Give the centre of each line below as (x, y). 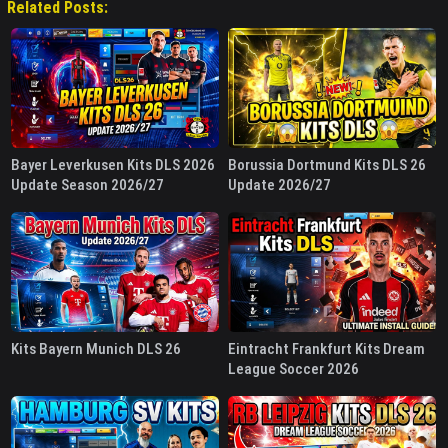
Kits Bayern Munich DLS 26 (96, 349)
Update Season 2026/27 (87, 185)
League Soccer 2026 (293, 369)
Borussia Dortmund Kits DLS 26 (327, 165)
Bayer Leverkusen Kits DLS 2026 (113, 165)
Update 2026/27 (279, 185)
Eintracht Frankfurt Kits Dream (326, 349)
